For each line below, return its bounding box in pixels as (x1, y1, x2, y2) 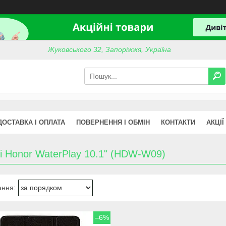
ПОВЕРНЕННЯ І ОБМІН (76, 118, 150, 126)
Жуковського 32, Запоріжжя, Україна (48, 45, 172, 54)
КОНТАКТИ (161, 118, 195, 126)
